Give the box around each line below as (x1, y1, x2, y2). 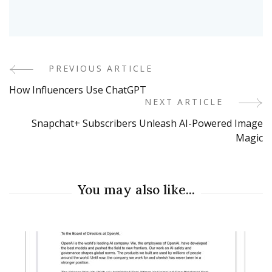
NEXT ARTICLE (144, 95, 223, 107)
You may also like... (77, 181, 195, 198)
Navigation (8, 90, 117, 119)
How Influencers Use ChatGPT (9, 83, 146, 97)
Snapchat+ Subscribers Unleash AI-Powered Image (32, 116, 263, 130)
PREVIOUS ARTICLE (49, 62, 154, 74)
